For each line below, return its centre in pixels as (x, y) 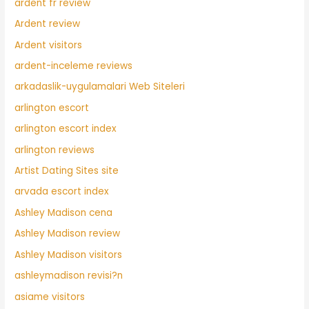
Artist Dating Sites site (67, 171)
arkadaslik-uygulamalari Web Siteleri (100, 87)
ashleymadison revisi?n (69, 276)
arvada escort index (62, 192)
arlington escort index (66, 129)
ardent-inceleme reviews (74, 66)
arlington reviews (55, 150)
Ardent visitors (49, 45)
